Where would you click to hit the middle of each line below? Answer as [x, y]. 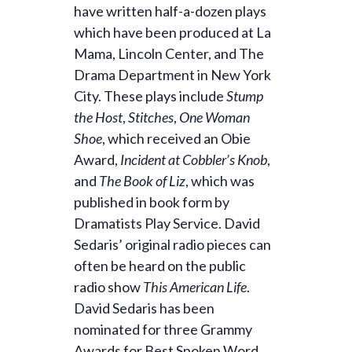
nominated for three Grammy [163, 330]
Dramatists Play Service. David [167, 224]
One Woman [214, 117]
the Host [98, 117]
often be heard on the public [160, 266]
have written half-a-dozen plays [170, 11]
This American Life [195, 287]
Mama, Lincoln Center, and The [169, 54]
